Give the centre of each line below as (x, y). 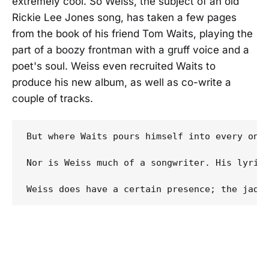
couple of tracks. (53, 98)
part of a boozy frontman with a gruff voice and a (131, 50)
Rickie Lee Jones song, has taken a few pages (124, 17)
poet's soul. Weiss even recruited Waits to (114, 66)
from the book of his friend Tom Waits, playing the (132, 34)
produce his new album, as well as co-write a (122, 82)
